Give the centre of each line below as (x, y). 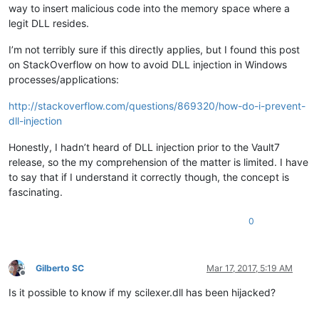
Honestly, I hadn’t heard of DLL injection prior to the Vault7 (144, 147)
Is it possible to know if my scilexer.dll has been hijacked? (142, 292)
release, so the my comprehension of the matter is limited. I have (158, 162)
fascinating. (36, 192)
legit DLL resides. (49, 23)
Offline (35, 278)
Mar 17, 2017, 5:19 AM (250, 268)
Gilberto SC (60, 268)
